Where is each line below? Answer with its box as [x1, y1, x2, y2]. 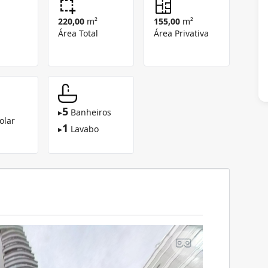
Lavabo [71, 123, 99, 135]
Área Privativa [154, 28, 209, 39]
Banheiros [71, 106, 111, 118]
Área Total [58, 28, 98, 39]
